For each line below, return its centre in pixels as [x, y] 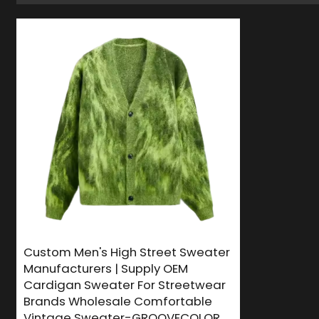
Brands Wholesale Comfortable [118, 301]
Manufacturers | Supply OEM [106, 268]
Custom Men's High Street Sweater [127, 252]
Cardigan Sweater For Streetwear [125, 284]
